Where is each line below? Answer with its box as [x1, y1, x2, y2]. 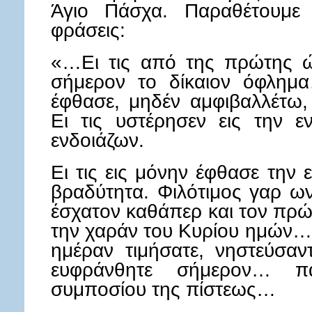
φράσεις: [51, 19, 125, 41]
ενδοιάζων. [51, 129, 144, 151]
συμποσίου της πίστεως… [51, 278, 276, 300]
